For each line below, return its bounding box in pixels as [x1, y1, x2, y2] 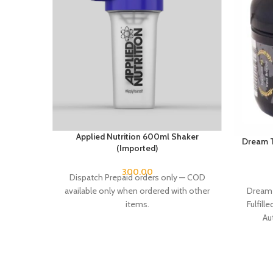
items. [125, 199, 149, 210]
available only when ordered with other [65, 185, 210, 196]
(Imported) [116, 143, 158, 154]
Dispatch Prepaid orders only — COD [69, 172, 205, 183]
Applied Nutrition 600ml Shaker [76, 131, 199, 142]
